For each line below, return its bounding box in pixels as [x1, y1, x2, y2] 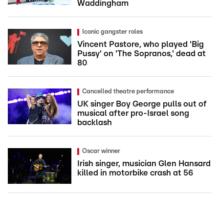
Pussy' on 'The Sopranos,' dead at [77, 49, 206, 58]
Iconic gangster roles [82, 29, 143, 36]
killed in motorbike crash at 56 [77, 169, 193, 177]
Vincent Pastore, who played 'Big [77, 40, 204, 49]
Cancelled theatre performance [82, 88, 174, 95]
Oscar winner [82, 148, 120, 155]
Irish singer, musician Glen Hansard [77, 159, 211, 168]
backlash [77, 118, 112, 127]
